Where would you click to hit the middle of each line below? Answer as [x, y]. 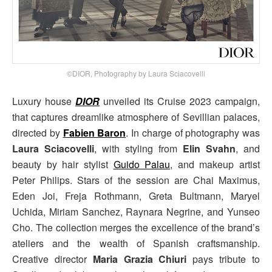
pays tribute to [223, 259]
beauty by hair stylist [63, 165]
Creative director [53, 259]
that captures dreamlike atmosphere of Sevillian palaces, [136, 117]
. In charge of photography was [193, 133]
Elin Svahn [209, 149]
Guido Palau [142, 165]
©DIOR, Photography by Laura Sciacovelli [136, 73]
